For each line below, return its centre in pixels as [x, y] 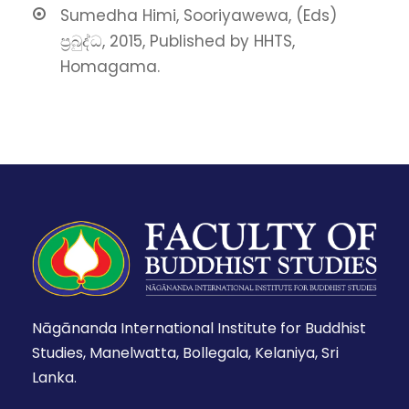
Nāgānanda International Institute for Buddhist [199, 328]
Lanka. [54, 377]
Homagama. [110, 67]
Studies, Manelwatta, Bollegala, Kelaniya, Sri [185, 352]
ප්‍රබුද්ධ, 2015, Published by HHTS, [178, 42]
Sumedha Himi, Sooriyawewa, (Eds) [199, 16]
